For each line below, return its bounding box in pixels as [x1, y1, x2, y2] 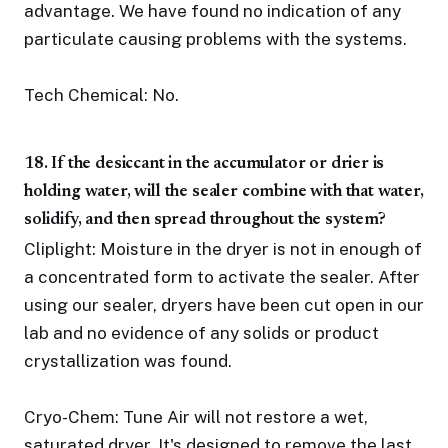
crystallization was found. [24, 351, 232, 371]
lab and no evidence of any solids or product [24, 323, 379, 343]
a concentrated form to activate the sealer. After [24, 267, 420, 287]
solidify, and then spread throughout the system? [24, 212, 386, 229]
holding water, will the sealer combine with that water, [24, 184, 424, 201]
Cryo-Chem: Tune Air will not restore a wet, [24, 407, 368, 427]
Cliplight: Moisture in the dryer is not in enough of [24, 239, 422, 259]
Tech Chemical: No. [24, 85, 179, 105]
